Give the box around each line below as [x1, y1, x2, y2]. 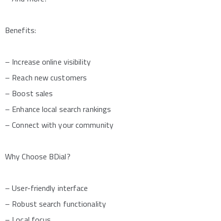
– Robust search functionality [5, 197, 106, 210]
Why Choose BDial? [5, 150, 71, 162]
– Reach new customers [5, 71, 87, 83]
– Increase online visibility [5, 55, 91, 68]
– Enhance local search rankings [5, 103, 111, 115]
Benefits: [5, 24, 36, 36]
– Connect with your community [5, 118, 113, 131]
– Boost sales [5, 87, 53, 99]
